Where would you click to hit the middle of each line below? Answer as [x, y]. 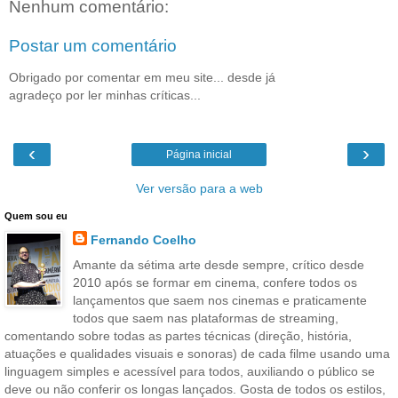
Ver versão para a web [199, 189]
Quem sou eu [36, 216]
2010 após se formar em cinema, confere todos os [215, 282]
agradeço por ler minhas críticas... [105, 95]
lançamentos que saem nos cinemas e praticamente [219, 300]
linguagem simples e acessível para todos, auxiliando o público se [190, 371]
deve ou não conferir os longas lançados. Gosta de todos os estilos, [195, 389]
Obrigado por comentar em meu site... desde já [142, 77]
